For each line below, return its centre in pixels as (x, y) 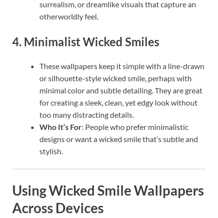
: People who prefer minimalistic (135, 127)
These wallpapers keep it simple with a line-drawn (122, 66)
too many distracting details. (87, 114)
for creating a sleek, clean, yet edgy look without (118, 102)
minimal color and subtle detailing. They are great (121, 90)
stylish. (51, 151)
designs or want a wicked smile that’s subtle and (119, 139)
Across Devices (58, 208)
